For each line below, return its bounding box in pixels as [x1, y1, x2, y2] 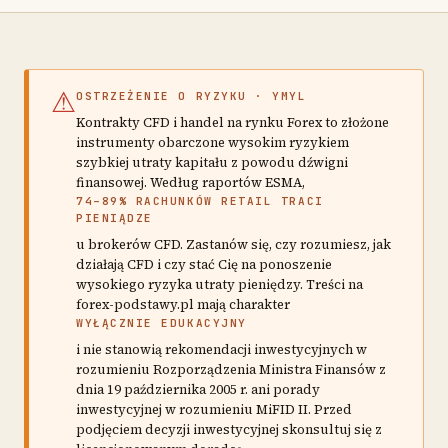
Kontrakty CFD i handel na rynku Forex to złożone [76, 113, 389, 131]
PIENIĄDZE [76, 210, 153, 225]
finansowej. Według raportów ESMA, [76, 173, 305, 191]
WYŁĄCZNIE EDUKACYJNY [76, 315, 247, 330]
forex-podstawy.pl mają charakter [76, 295, 290, 313]
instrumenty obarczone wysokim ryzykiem [76, 133, 349, 151]
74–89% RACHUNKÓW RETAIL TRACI [76, 193, 324, 208]
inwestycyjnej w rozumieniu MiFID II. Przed [76, 400, 352, 418]
